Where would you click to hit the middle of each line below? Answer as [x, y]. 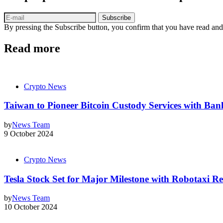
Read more [32, 48]
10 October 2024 [31, 207]
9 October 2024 [29, 134]
